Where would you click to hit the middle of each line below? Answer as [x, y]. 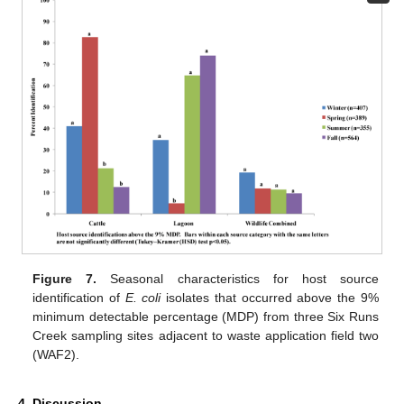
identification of [79, 298]
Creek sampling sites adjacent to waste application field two [206, 336]
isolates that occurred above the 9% [270, 298]
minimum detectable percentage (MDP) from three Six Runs [206, 317]
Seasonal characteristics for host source [238, 279]
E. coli [143, 298]
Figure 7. [65, 279]
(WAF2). [56, 355]
